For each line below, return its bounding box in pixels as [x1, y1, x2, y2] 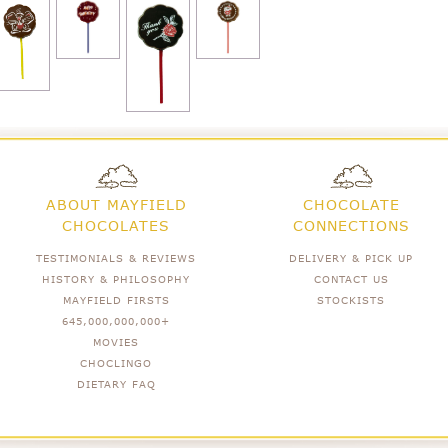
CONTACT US [313, 272, 389, 285]
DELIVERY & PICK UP [289, 251, 414, 264]
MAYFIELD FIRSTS [62, 293, 170, 306]
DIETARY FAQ [76, 377, 156, 390]
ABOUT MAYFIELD [45, 195, 187, 213]
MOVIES [93, 335, 140, 348]
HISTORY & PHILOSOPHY [42, 272, 191, 285]
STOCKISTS [317, 293, 386, 306]
